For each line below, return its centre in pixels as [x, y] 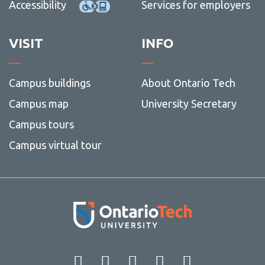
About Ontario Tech [188, 83]
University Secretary [189, 104]
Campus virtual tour [55, 145]
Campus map [38, 104]
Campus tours [41, 125]
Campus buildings [49, 83]
